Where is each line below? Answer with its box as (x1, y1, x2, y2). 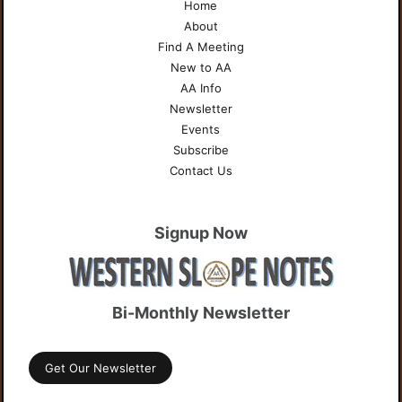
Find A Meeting (157, 39, 244, 54)
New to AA (170, 60, 232, 74)
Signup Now (153, 223, 248, 242)
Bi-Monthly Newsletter (111, 303, 290, 322)
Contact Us (169, 163, 232, 178)
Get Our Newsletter (45, 361, 157, 375)
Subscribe (172, 143, 229, 157)
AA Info (179, 81, 222, 95)
